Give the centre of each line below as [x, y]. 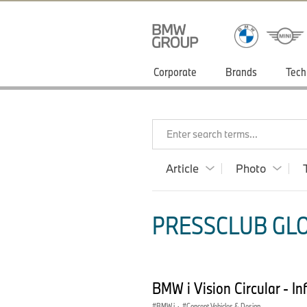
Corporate [175, 72]
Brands [241, 72]
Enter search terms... [212, 134]
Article [182, 168]
